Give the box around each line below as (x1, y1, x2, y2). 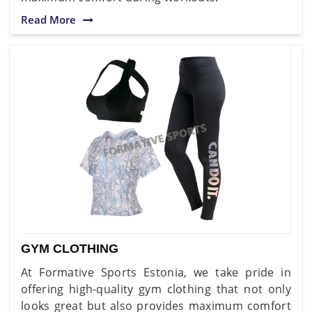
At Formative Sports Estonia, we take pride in (21, 264, 291, 280)
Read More (21, 12, 76, 26)
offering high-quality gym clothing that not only (21, 281, 291, 297)
